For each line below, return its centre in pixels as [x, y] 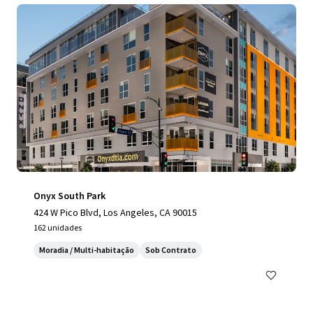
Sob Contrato [171, 250]
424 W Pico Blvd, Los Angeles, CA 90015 [115, 212]
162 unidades [58, 227]
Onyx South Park [70, 196]
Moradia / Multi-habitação [87, 250]
